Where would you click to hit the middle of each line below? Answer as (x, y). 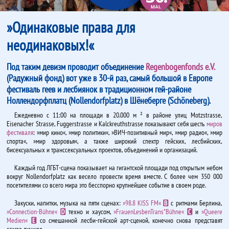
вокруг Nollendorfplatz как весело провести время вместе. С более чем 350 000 (114, 176)
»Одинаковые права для (71, 27)
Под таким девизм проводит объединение (76, 67)
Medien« (19, 220)
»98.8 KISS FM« (143, 203)
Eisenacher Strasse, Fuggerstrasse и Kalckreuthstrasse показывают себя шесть (107, 124)
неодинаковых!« (51, 45)
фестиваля (20, 132)
